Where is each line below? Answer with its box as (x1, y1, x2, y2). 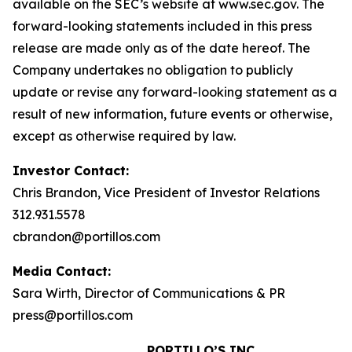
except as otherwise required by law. (13, 128, 236, 144)
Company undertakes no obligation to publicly (13, 62, 293, 78)
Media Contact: (13, 263, 111, 279)
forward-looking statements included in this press (13, 18, 312, 34)
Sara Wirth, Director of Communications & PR (13, 285, 285, 301)
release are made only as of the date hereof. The (13, 40, 310, 56)
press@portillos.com (13, 307, 133, 323)
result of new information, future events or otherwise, (13, 106, 332, 122)
